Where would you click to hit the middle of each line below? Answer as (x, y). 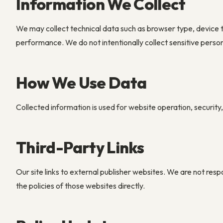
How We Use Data (81, 83)
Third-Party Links (80, 147)
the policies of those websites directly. (80, 186)
